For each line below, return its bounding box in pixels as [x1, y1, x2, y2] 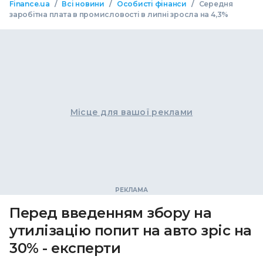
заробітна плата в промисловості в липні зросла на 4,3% [9, 10, 229, 19]
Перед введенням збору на [9, 204, 212, 221]
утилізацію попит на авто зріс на [9, 222, 252, 239]
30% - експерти [9, 240, 121, 257]
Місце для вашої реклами [70, 107, 193, 117]
